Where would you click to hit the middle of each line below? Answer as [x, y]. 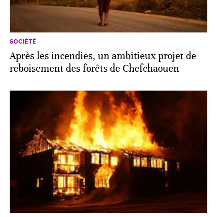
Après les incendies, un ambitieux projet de [103, 56]
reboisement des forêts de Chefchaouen [94, 68]
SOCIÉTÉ [23, 41]
